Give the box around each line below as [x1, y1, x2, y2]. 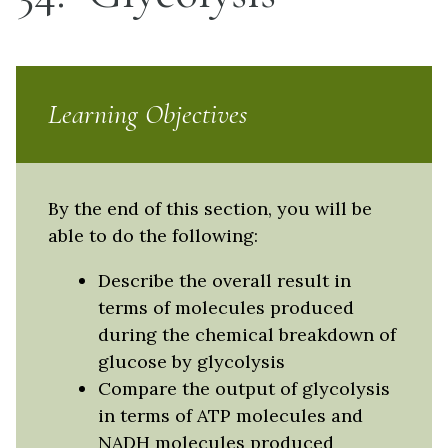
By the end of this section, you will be [48, 197, 372, 220]
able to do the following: [48, 224, 258, 247]
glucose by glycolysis [97, 350, 285, 373]
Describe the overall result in [97, 269, 351, 292]
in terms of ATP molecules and [97, 404, 363, 427]
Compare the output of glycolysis [97, 377, 390, 400]
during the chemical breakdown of [97, 323, 396, 346]
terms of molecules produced [97, 296, 354, 319]
